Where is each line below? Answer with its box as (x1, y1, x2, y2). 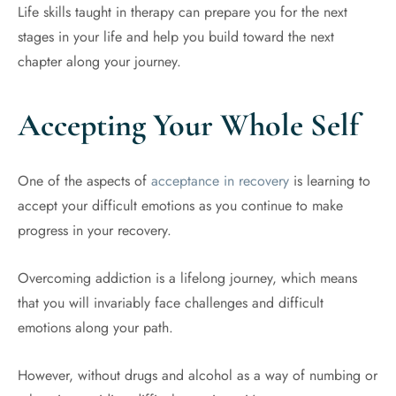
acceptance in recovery (151, 171, 289, 191)
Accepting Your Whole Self (18, 106, 366, 144)
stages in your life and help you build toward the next (18, 27, 334, 47)
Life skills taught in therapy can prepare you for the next (18, 2, 347, 22)
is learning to (289, 171, 370, 191)
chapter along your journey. (18, 51, 186, 72)
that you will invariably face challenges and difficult (18, 293, 324, 313)
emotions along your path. (18, 317, 173, 338)
